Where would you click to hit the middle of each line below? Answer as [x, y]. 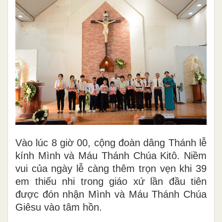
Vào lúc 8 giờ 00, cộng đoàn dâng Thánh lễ [111, 142]
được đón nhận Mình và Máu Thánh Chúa [111, 194]
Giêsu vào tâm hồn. [59, 207]
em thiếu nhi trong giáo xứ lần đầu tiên [111, 181]
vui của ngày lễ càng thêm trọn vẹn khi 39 [111, 168]
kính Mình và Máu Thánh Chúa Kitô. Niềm [111, 155]
